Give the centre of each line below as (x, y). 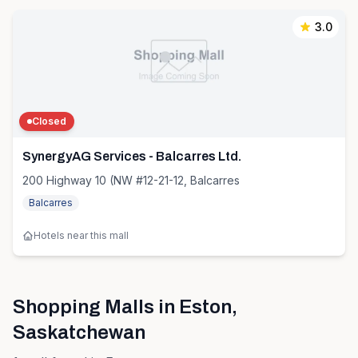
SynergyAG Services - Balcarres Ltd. (132, 156)
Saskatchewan (79, 332)
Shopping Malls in (96, 307)
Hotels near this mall (81, 235)
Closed (49, 121)
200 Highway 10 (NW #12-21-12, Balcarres (131, 180)
